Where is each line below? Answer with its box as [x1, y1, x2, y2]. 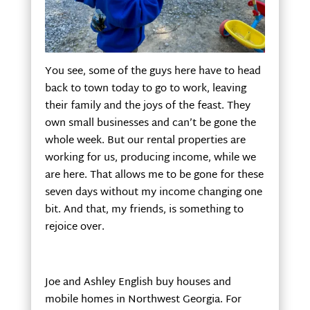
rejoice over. [44, 217, 104, 237]
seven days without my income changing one [44, 183, 262, 202]
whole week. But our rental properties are [44, 131, 246, 150]
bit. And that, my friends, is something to [44, 200, 244, 219]
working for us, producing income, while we [44, 148, 256, 167]
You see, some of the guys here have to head [44, 62, 261, 81]
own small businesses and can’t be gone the [44, 113, 256, 133]
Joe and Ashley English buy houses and [44, 273, 231, 292]
